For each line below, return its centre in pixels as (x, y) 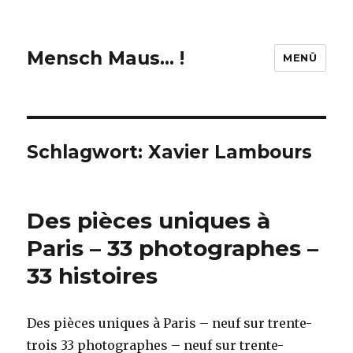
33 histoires (93, 276)
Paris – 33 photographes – (173, 248)
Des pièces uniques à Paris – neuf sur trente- (170, 323)
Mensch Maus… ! (106, 58)
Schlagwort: (88, 152)
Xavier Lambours (230, 152)
